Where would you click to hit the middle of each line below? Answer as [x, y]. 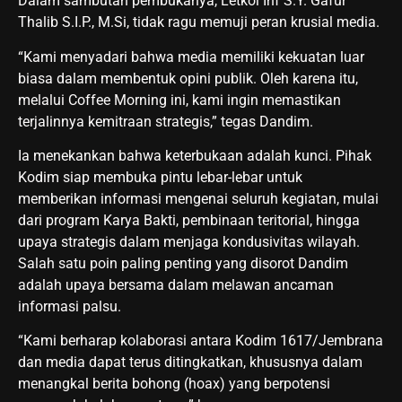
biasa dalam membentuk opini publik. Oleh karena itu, [188, 78]
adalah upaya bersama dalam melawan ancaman [176, 285]
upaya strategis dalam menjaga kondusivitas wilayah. [189, 242]
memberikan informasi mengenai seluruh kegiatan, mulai [198, 199]
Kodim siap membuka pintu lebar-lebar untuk [160, 178]
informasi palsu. [70, 307]
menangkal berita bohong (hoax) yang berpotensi [174, 384]
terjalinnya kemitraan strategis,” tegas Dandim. [166, 121]
